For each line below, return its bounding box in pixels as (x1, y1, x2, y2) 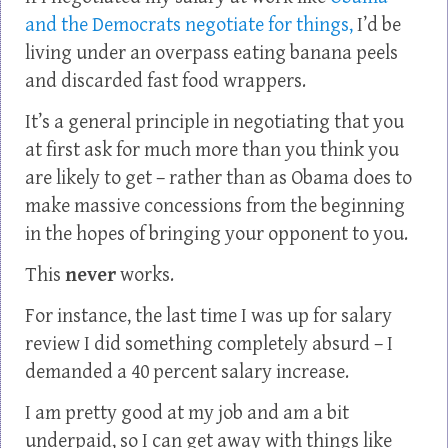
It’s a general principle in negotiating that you (25, 111, 404, 134)
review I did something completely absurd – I (25, 333, 393, 356)
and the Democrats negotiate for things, (25, 14, 353, 37)
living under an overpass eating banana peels (25, 42, 398, 65)
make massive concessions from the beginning (25, 195, 405, 218)
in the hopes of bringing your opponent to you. (25, 223, 408, 246)
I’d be (353, 14, 401, 37)
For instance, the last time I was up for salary (25, 305, 392, 328)
